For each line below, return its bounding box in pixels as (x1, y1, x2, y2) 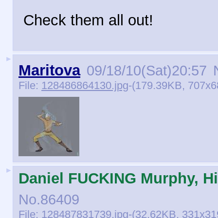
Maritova (18, 62, 80, 79)
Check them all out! (23, 12, 153, 29)
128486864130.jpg (41, 80, 128, 91)
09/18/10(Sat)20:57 (87, 63, 207, 78)
